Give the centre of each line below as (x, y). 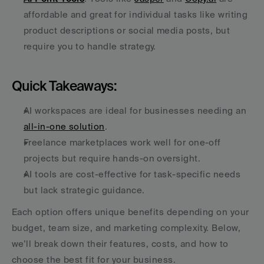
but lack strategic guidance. (84, 190)
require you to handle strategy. (90, 46)
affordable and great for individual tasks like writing (136, 14)
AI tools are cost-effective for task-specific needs (132, 174)
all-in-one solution (64, 126)
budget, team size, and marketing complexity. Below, (126, 228)
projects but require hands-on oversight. (112, 158)
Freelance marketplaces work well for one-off (122, 142)
